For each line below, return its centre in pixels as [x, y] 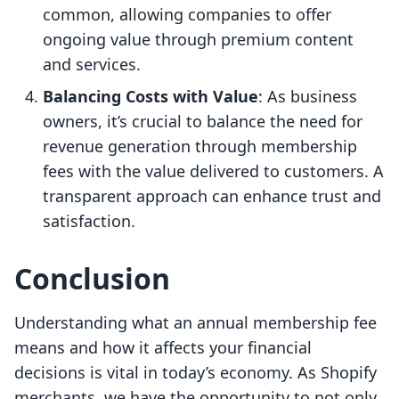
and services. [92, 65]
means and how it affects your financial [163, 348]
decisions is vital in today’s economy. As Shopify [195, 373]
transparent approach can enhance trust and [212, 196]
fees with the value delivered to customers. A [213, 171]
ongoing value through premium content [198, 40]
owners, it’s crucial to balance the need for [203, 122]
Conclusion [92, 279]
